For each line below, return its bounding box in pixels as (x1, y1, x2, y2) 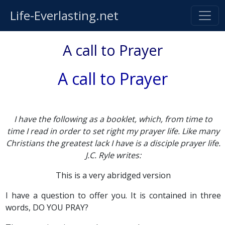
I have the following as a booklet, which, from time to (14, 114, 213, 125)
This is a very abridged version (56, 170, 171, 181)
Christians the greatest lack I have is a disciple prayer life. (6, 138, 221, 149)
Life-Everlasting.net (10, 7, 119, 24)
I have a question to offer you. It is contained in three (6, 190, 221, 201)
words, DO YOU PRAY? (6, 202, 89, 213)
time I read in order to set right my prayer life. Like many (7, 126, 220, 137)
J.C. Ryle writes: (85, 150, 142, 161)
